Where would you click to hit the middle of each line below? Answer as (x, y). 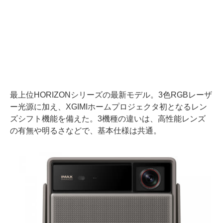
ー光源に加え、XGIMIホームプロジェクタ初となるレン (109, 107)
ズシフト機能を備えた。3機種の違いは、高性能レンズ (108, 119)
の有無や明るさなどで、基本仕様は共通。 (86, 131)
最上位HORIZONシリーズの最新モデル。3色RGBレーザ (111, 95)
